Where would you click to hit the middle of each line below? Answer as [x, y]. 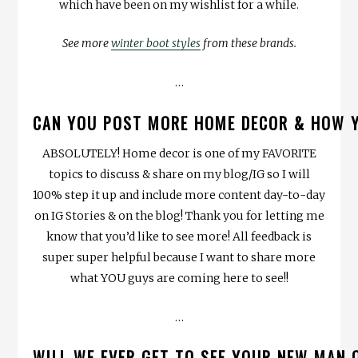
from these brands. [248, 44]
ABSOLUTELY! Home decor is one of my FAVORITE [179, 153]
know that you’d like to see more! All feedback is [179, 236]
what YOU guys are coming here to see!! [179, 278]
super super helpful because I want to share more [179, 257]
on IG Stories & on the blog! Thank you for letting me [179, 215]
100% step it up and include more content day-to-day [179, 195]
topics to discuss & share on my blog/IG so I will [179, 174]
